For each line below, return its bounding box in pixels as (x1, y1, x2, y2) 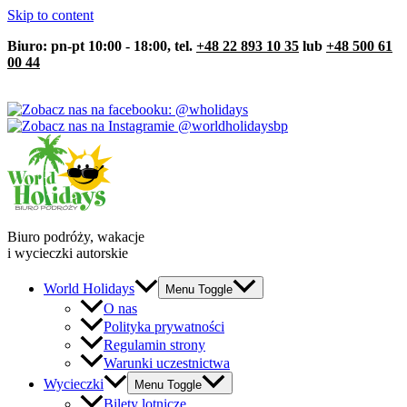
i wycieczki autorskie (7, 245, 128, 261)
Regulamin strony (104, 337, 205, 353)
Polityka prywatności (104, 319, 224, 335)
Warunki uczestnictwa (104, 355, 230, 372)
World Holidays (44, 281, 134, 297)
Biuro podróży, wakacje (7, 229, 144, 244)
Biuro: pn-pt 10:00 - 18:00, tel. (7, 38, 196, 54)
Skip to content (7, 7, 94, 23)
